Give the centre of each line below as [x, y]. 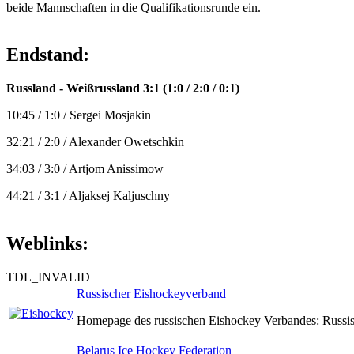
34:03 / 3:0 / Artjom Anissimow [85, 169]
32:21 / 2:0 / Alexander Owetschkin [95, 142]
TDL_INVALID [48, 277]
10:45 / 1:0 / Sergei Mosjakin [79, 115]
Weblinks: [47, 244]
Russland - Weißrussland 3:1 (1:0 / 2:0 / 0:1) [123, 88]
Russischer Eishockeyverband [151, 294]
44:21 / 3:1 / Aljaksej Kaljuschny [88, 196]
